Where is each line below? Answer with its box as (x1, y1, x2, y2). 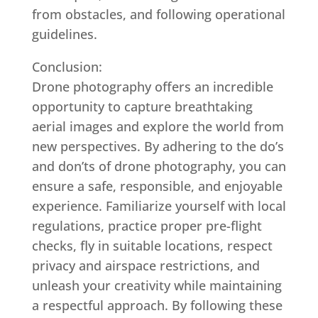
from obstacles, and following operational (31, 6, 285, 23)
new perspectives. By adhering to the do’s (31, 138, 284, 155)
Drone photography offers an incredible (31, 78, 273, 95)
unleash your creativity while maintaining (31, 277, 282, 294)
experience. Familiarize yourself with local (31, 197, 286, 214)
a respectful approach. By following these (31, 297, 283, 314)
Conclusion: (31, 58, 102, 75)
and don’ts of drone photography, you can (31, 158, 286, 175)
